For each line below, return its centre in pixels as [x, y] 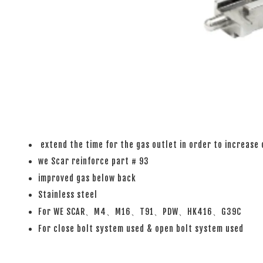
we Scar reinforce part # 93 [94, 161]
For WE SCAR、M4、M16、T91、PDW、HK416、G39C [140, 211]
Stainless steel [68, 195]
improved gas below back [87, 178]
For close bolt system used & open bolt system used [141, 228]
